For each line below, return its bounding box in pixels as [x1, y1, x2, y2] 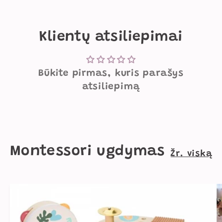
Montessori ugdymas [9, 144, 165, 159]
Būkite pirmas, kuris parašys [38, 68, 184, 78]
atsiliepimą [82, 82, 140, 92]
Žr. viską [170, 149, 213, 159]
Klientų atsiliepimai [39, 30, 183, 45]
